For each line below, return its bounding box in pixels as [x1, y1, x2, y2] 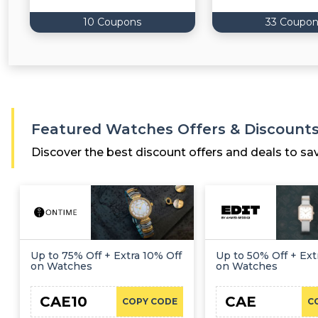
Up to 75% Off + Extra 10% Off [31, 248, 182, 262]
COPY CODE [121, 295, 177, 307]
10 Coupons [83, 15, 142, 28]
